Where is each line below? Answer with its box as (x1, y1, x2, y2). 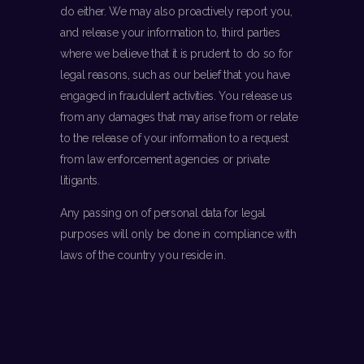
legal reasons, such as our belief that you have (60, 68, 291, 82)
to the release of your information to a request (60, 132, 289, 145)
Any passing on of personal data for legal (60, 206, 266, 220)
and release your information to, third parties (60, 26, 280, 40)
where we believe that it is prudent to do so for (60, 47, 292, 61)
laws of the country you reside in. (60, 249, 226, 262)
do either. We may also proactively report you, (60, 5, 292, 19)
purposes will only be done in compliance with (60, 227, 297, 241)
